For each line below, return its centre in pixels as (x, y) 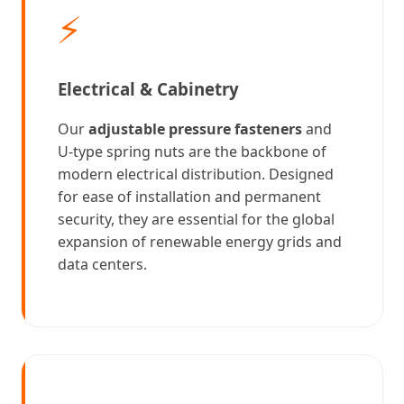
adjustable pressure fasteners (195, 129)
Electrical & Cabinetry (148, 88)
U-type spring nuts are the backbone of (192, 152)
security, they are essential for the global (196, 220)
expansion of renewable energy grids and (200, 242)
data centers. (102, 265)
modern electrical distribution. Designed (196, 174)
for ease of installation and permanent (189, 197)
